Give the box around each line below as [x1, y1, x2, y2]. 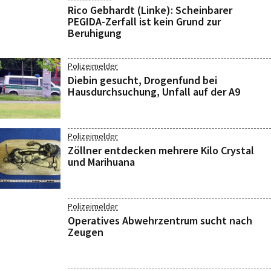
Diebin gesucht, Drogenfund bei [68, 73, 217, 87]
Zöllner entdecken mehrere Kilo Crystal [68, 143, 254, 157]
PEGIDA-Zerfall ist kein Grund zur [68, 15, 221, 28]
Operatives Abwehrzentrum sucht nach [68, 214, 252, 227]
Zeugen [68, 225, 103, 239]
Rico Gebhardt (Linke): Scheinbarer [68, 3, 232, 17]
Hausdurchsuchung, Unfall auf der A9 [68, 85, 240, 99]
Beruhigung [68, 26, 122, 40]
